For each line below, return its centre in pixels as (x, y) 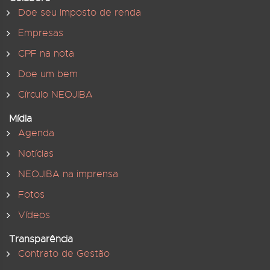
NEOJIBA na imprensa (68, 174)
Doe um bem (48, 74)
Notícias (36, 154)
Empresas (41, 33)
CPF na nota (46, 54)
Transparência (41, 239)
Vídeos (34, 215)
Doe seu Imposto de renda (80, 13)
